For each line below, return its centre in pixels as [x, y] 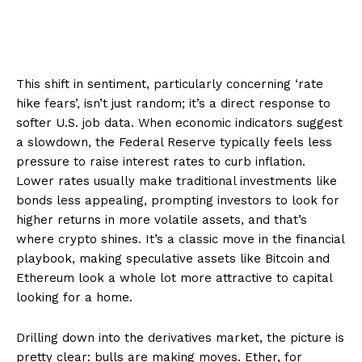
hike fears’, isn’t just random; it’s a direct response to [173, 103]
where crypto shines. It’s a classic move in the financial [180, 239]
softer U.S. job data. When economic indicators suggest [179, 122]
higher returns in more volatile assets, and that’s [162, 219]
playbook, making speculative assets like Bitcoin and [173, 258]
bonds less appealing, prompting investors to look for [178, 200]
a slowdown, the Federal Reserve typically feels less [174, 142]
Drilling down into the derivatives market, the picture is [180, 337]
